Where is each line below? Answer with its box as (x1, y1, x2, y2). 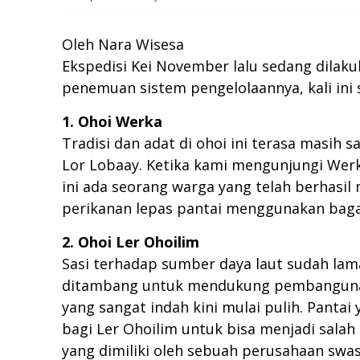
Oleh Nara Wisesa (62, 35, 184, 55)
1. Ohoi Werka (62, 112, 162, 132)
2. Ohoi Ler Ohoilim (62, 232, 199, 252)
